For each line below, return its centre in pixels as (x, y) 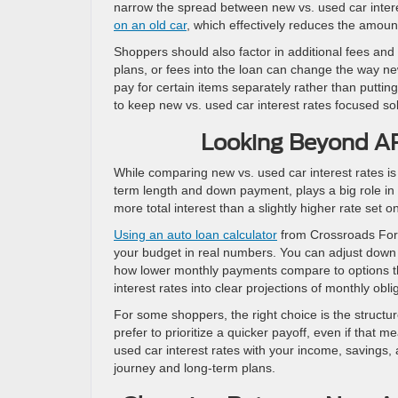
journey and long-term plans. (195, 367)
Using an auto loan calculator (195, 234)
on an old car (150, 24)
